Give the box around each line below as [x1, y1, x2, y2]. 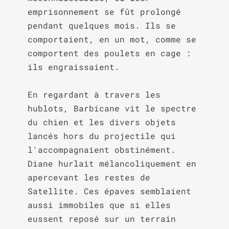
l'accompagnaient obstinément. [27, 144, 176, 155]
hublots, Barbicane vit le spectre [27, 103, 196, 113]
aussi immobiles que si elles [27, 199, 171, 210]
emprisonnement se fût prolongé [27, 6, 181, 17]
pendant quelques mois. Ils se [27, 20, 176, 31]
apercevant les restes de [27, 172, 150, 182]
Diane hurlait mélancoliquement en [27, 158, 196, 169]
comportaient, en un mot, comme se [27, 34, 196, 44]
